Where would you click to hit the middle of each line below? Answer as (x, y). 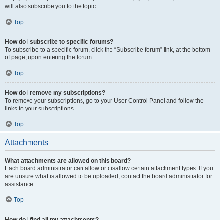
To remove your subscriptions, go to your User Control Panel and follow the (104, 101)
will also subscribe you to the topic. (51, 6)
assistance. (20, 184)
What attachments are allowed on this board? (68, 161)
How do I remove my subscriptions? (55, 93)
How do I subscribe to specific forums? (59, 42)
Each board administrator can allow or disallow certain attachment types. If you (109, 168)
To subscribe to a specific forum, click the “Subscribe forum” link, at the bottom (108, 50)
